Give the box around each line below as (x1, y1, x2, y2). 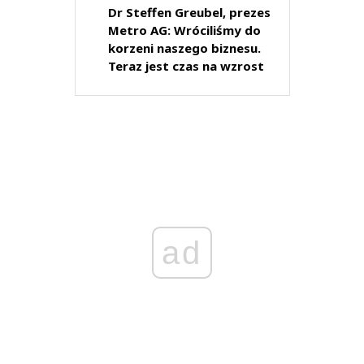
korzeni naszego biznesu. (107, 40, 261, 57)
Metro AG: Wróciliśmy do (107, 22, 261, 39)
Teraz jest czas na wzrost (107, 58, 264, 75)
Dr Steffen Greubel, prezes (107, 4, 271, 21)
